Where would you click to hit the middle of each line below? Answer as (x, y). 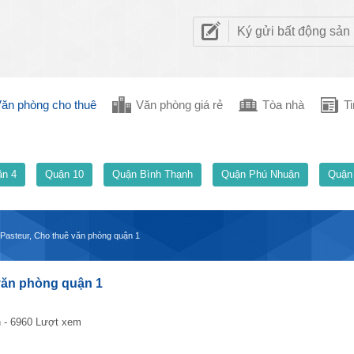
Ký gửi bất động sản (294, 31)
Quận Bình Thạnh (153, 174)
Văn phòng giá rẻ (179, 105)
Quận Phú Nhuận (260, 174)
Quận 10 (64, 174)
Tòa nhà (283, 105)
